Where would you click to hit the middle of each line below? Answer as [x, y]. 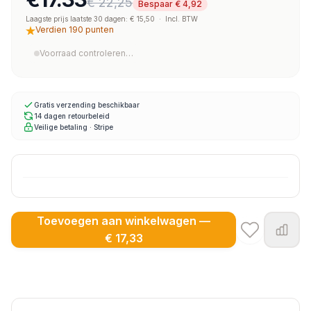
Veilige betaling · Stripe [74, 127]
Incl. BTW [182, 19]
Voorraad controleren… [86, 53]
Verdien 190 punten [75, 30]
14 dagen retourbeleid [72, 116]
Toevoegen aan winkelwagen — [124, 221]
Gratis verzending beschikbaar [87, 104]
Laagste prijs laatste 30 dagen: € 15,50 [90, 19]
